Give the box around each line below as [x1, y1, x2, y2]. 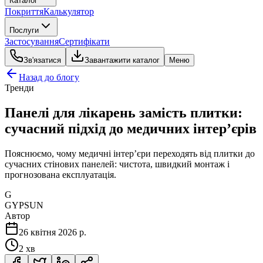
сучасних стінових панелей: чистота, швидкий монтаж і [5, 159, 230, 169]
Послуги [9, 26, 39, 35]
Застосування [5, 36, 59, 46]
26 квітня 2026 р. [19, 227, 86, 237]
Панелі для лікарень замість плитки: [5, 104, 242, 120]
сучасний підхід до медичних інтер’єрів [5, 120, 257, 136]
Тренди [5, 83, 34, 93]
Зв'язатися [23, 56, 61, 65]
